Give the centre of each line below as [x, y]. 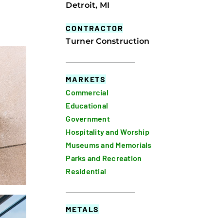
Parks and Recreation [104, 158]
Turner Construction [108, 41]
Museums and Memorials [109, 145]
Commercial [87, 92]
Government [88, 119]
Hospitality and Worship [108, 132]
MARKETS [86, 79]
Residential [86, 171]
